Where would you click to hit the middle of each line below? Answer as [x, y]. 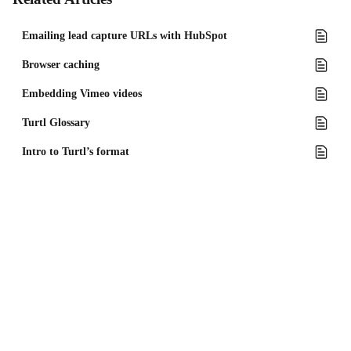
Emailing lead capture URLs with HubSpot [125, 36]
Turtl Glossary [56, 123]
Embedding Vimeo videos [82, 94]
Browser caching [61, 65]
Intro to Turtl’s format [76, 152]
